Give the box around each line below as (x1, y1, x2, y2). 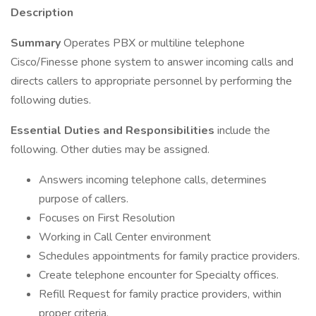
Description (11, 5, 73, 20)
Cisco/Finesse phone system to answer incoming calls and (11, 54, 293, 70)
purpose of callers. (39, 191, 128, 207)
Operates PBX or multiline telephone (63, 35, 245, 51)
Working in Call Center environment (39, 229, 211, 245)
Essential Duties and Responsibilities (11, 123, 217, 138)
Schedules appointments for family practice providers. (39, 248, 300, 264)
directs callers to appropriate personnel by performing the (11, 73, 292, 89)
